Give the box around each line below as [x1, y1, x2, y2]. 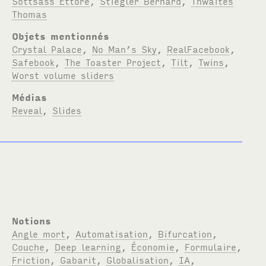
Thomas [12, 7, 47, 20]
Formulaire [185, 240, 237, 252]
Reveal [12, 103, 43, 116]
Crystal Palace [12, 42, 83, 55]
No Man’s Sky [92, 42, 157, 55]
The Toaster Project [65, 55, 161, 68]
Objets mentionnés [12, 29, 110, 42]
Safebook [12, 55, 55, 68]
